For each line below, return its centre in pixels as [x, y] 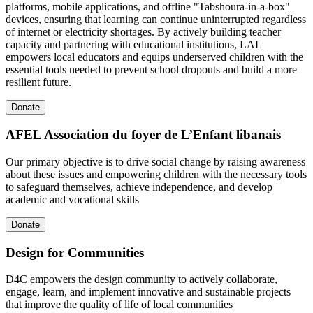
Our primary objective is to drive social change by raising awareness [155, 162]
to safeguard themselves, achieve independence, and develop [139, 187]
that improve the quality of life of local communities [119, 305]
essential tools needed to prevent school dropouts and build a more [151, 69]
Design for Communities [75, 252]
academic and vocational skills [72, 200]
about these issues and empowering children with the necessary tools [156, 175]
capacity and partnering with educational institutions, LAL [133, 44]
